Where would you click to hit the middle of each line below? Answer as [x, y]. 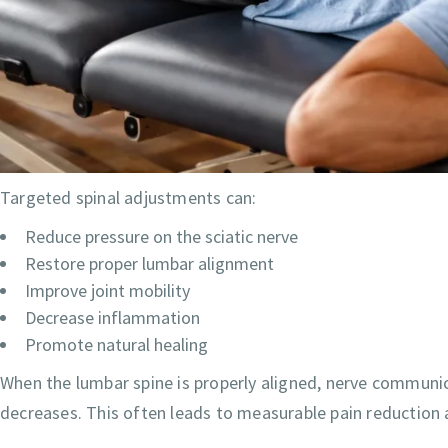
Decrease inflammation [112, 318]
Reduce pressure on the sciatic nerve [161, 237]
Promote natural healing [116, 345]
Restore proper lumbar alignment [149, 264]
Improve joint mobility [107, 291]
